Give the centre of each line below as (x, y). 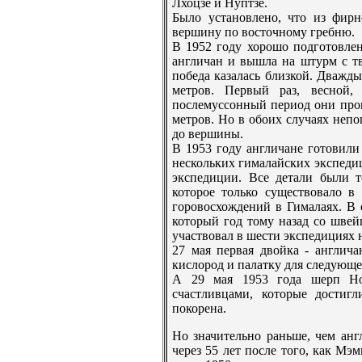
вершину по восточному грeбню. (263, 32)
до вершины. (208, 134)
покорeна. (199, 309)
